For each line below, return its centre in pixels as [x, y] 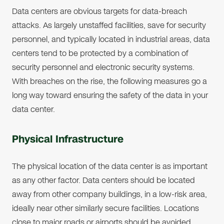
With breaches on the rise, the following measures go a [109, 81]
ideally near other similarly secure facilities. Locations [105, 208]
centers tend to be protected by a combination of [100, 53]
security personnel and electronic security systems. [103, 67]
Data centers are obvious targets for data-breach [99, 11]
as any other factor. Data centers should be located [103, 180]
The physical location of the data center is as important [110, 166]
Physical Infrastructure [68, 139]
